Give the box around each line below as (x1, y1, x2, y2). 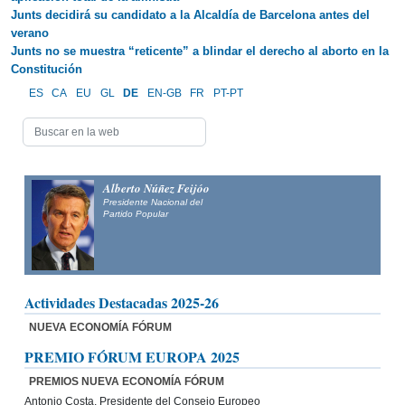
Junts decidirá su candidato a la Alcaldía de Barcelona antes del (11, 8, 370, 23)
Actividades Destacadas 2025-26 (24, 291, 219, 313)
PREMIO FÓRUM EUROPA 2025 (24, 345, 240, 367)
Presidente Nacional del (103, 196, 202, 207)
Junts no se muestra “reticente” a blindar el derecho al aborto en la (11, 44, 389, 59)
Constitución (11, 62, 82, 77)
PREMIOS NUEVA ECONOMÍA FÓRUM (29, 374, 224, 388)
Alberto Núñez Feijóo (103, 179, 210, 196)
